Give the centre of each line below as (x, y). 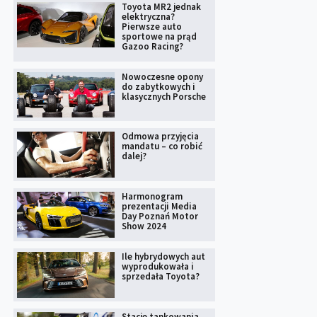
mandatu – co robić (162, 146)
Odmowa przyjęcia (160, 137)
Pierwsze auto (151, 26)
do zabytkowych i (158, 86)
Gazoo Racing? (152, 46)
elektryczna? (148, 16)
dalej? (134, 156)
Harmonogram (152, 197)
